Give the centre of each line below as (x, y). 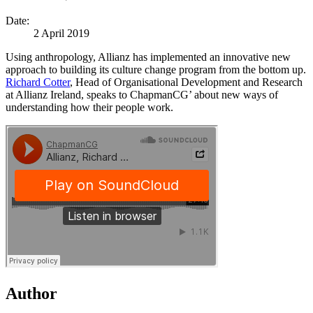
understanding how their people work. (89, 108)
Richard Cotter (38, 82)
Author (31, 294)
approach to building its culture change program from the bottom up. (156, 70)
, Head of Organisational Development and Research (186, 82)
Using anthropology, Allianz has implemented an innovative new (148, 57)
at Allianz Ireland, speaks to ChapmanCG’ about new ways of (142, 95)
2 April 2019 (61, 34)
